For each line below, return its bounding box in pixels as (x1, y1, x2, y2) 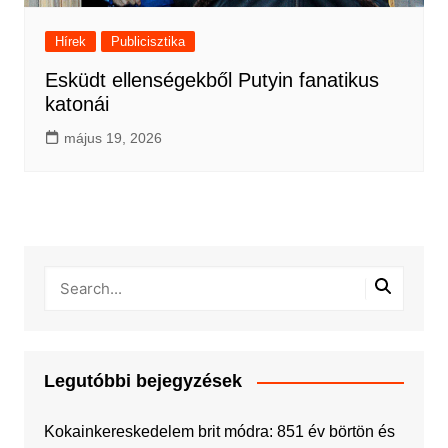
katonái (44, 93, 109, 116)
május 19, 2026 (63, 130, 162, 147)
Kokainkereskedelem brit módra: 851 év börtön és (43, 423, 395, 441)
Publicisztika (110, 34, 185, 50)
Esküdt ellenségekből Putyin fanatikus (44, 69, 379, 92)
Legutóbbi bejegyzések (43, 371, 242, 392)
